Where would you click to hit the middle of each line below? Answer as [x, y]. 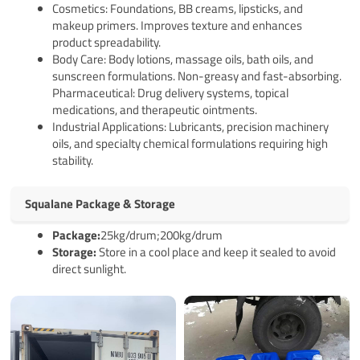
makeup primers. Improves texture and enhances [178, 25]
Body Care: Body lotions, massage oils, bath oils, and [183, 59]
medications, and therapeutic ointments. [155, 109]
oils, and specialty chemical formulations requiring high [190, 143]
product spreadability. [107, 42]
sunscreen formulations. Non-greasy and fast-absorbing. [197, 76]
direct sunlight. [90, 269]
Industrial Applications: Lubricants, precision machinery [191, 126]
